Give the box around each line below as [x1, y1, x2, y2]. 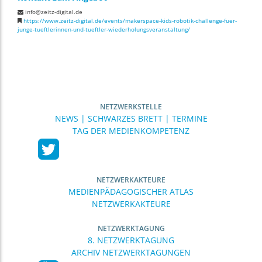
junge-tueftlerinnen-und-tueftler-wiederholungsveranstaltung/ [18, 25, 190, 33]
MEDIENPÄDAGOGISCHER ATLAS [68, 185, 194, 197]
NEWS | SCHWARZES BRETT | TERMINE [54, 112, 208, 124]
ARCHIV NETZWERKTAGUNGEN [71, 246, 191, 258]
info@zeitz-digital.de [23, 7, 82, 16]
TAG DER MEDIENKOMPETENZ [73, 125, 189, 136]
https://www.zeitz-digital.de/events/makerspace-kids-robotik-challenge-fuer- [23, 16, 237, 25]
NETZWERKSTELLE [100, 101, 162, 112]
